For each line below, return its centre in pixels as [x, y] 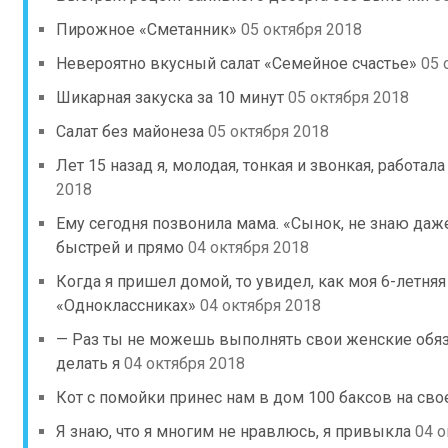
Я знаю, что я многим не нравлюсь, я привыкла [233, 431]
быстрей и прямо [120, 247]
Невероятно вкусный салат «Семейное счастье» [236, 63]
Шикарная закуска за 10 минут [170, 97]
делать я [88, 363]
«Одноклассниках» [126, 305]
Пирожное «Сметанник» [146, 29]
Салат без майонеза [130, 131]
